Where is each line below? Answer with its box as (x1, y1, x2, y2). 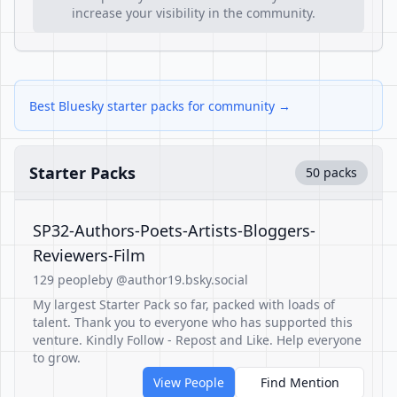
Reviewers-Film (33, 245, 145, 266)
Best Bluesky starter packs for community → (29, 97, 291, 114)
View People (153, 374, 224, 391)
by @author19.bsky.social (98, 271, 248, 288)
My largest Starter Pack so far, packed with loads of (33, 296, 335, 313)
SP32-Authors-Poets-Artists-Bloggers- (33, 220, 315, 241)
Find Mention (260, 374, 339, 391)
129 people (33, 271, 98, 288)
